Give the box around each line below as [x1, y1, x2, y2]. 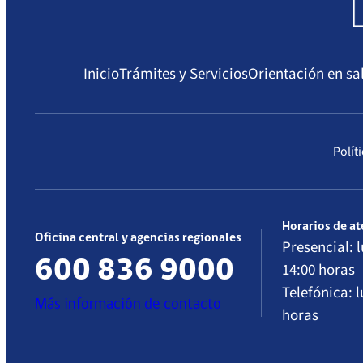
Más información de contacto [35, 297, 221, 313]
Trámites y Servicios [119, 63, 248, 86]
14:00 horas [282, 259, 355, 282]
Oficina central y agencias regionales [35, 231, 241, 245]
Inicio [83, 63, 119, 86]
